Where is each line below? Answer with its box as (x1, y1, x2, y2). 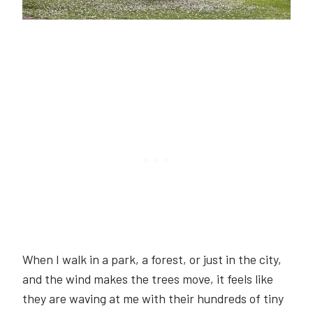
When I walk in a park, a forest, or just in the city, (22, 251, 282, 267)
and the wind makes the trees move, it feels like (22, 270, 273, 286)
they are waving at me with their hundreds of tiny (22, 290, 284, 306)
